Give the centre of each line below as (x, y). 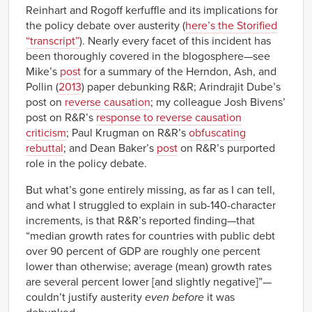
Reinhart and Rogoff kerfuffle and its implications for (152, 10)
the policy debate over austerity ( (106, 25)
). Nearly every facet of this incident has (175, 41)
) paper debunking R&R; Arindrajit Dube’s (181, 87)
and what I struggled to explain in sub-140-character (151, 205)
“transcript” (53, 41)
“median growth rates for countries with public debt (150, 236)
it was (219, 297)
